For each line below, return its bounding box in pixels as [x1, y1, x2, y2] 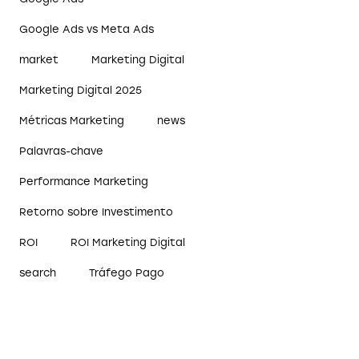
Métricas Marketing [19, 114, 125, 127]
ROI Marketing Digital [71, 236, 186, 248]
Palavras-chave [19, 144, 104, 157]
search [19, 266, 57, 279]
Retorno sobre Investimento [19, 205, 174, 218]
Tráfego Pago [89, 266, 165, 279]
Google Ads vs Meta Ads [19, 22, 155, 35]
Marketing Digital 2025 [19, 83, 143, 96]
